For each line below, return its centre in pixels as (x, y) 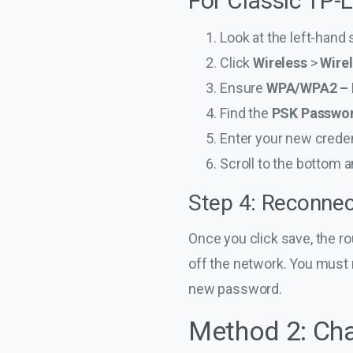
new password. (235, 288)
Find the (246, 113)
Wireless (280, 62)
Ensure (243, 87)
